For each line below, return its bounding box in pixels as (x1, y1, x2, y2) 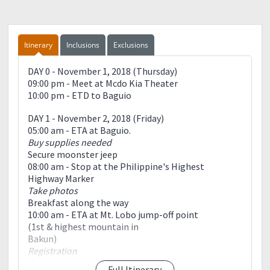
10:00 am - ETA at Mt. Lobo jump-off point (28, 208, 199, 221)
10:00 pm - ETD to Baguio (28, 89, 132, 101)
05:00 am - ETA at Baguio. (28, 124, 131, 136)
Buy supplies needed (28, 136, 112, 148)
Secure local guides (28, 256, 106, 269)
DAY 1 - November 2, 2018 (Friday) (28, 111, 165, 124)
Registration (28, 244, 78, 257)
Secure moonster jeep (28, 148, 118, 160)
